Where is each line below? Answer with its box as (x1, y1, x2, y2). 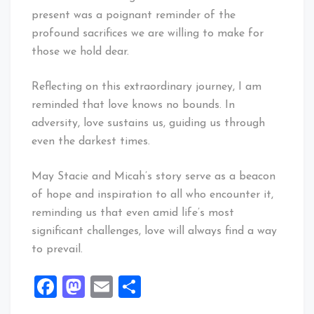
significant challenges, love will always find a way (32, 225, 277, 237)
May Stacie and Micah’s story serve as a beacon (32, 170, 275, 182)
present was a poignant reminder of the (32, 9, 235, 21)
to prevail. (32, 243, 83, 255)
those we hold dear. (32, 46, 129, 57)
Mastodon (85, 275, 186, 298)
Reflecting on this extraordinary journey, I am (32, 81, 261, 93)
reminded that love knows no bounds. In (32, 99, 235, 111)
